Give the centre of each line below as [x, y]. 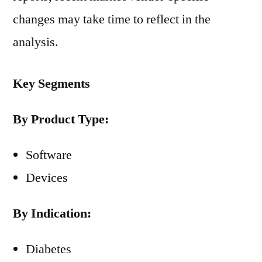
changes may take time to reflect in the [112, 19]
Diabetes [49, 249]
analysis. [36, 42]
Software [49, 155]
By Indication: [52, 213]
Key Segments [51, 84]
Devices [47, 178]
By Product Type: [61, 119]
